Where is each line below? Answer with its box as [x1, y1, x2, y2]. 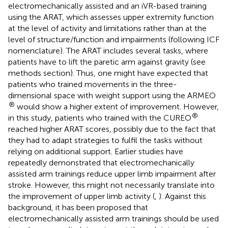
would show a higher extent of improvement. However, [15, 101, 219, 111]
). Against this [159, 191, 206, 201]
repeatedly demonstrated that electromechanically [8, 157, 194, 167]
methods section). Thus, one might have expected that [8, 68, 208, 78]
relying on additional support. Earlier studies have [8, 146, 183, 156]
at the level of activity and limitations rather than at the [8, 23, 207, 33]
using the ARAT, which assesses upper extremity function [8, 12, 214, 22]
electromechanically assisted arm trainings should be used [8, 213, 219, 223]
